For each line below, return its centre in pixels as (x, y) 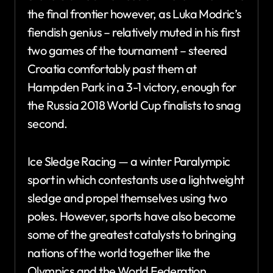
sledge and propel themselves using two (127, 197)
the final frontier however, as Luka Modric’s (135, 13)
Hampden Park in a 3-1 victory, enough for (132, 87)
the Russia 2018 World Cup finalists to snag (134, 105)
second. (48, 123)
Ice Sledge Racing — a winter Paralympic (129, 161)
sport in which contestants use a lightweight (136, 179)
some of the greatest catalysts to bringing (132, 234)
